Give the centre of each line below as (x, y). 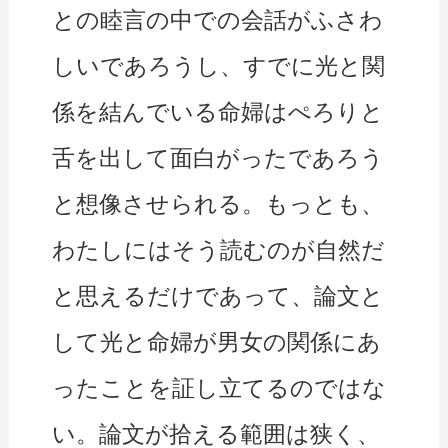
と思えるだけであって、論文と (218, 296)
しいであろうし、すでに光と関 (219, 66)
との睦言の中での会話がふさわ (218, 20)
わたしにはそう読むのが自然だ (219, 250)
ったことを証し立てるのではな (219, 388)
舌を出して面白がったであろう (218, 158)
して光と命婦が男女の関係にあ (217, 342)
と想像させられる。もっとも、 (218, 204)
